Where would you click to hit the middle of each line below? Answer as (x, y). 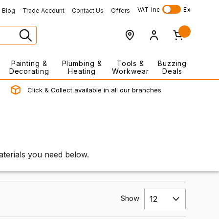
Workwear (131, 71)
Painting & (29, 63)
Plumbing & (82, 63)
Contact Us (88, 11)
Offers (120, 11)
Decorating (29, 71)
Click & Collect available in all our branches (94, 90)
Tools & (131, 63)
